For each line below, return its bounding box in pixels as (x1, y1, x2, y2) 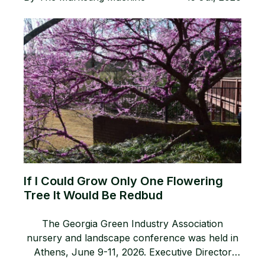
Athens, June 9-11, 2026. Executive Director (33, 246, 232, 258)
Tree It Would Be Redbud (24, 188, 163, 203)
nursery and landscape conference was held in (27, 232, 238, 244)
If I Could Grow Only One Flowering (24, 174, 223, 189)
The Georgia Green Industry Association (42, 218, 223, 230)
